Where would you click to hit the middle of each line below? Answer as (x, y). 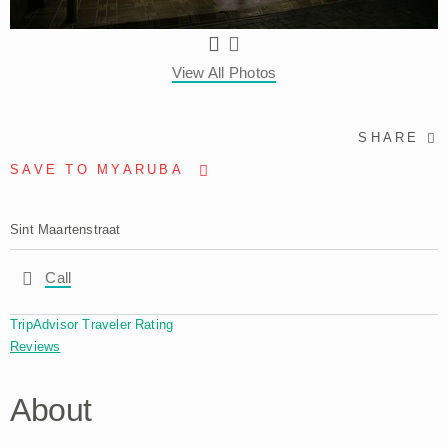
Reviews (35, 347)
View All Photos (224, 72)
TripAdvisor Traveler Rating (92, 324)
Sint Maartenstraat (65, 229)
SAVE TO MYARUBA (97, 170)
